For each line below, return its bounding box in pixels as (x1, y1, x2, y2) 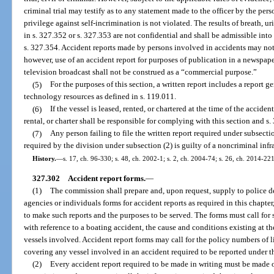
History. (32, 154, 56, 162)
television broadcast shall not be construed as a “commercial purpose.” (24, 67, 257, 77)
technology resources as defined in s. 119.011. (24, 92, 177, 102)
